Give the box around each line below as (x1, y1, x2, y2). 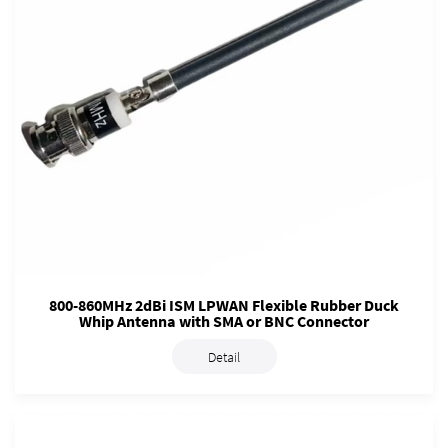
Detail (208, 347, 240, 366)
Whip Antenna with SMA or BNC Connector (79, 311, 369, 332)
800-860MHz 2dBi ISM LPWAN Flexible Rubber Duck (49, 295, 399, 316)
